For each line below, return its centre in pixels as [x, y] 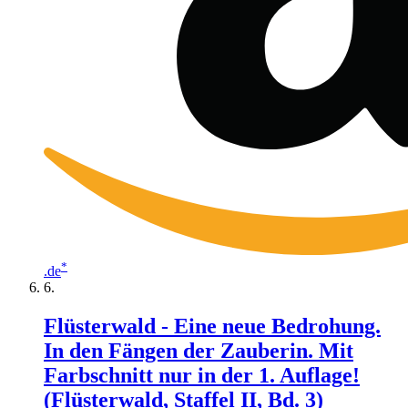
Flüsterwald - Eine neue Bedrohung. [212, 326]
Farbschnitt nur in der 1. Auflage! [202, 375]
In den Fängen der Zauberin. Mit [199, 350]
